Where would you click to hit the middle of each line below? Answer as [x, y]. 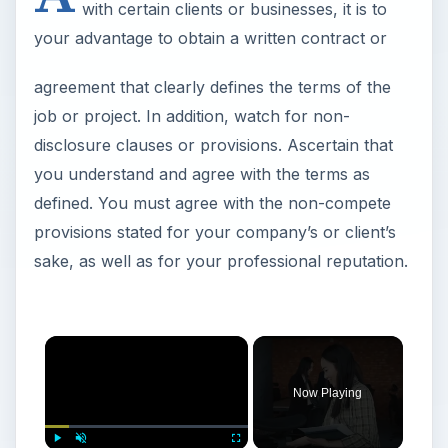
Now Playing [328, 393]
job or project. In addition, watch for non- [191, 116]
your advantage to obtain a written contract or [210, 38]
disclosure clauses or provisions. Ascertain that [213, 145]
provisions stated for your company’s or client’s [214, 232]
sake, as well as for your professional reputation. [220, 261]
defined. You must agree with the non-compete [212, 203]
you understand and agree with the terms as [201, 174]
